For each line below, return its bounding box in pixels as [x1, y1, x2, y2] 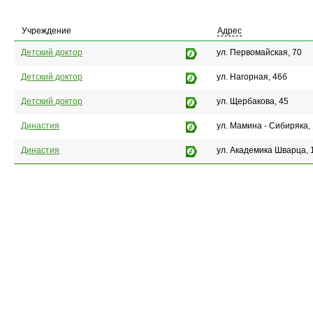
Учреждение [22, 26, 71, 36]
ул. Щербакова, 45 [217, 96, 289, 107]
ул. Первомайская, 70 [217, 48, 302, 58]
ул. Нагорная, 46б [217, 72, 287, 82]
